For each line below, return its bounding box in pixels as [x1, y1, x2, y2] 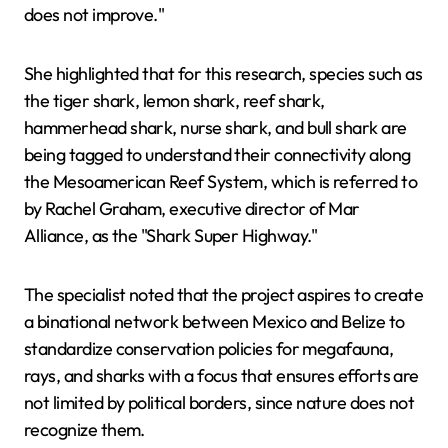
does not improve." [24, 2, 165, 26]
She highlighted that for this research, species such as [24, 61, 423, 85]
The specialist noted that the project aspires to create [24, 282, 424, 306]
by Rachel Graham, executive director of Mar [24, 196, 360, 220]
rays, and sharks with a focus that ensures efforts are [24, 363, 419, 387]
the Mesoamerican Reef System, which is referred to [24, 169, 417, 193]
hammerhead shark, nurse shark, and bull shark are [24, 115, 407, 139]
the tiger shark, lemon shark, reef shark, [24, 88, 325, 112]
